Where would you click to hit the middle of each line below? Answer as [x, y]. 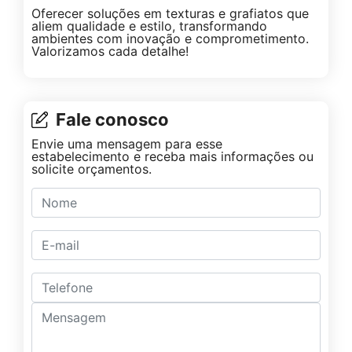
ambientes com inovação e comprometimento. [170, 39]
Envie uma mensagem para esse [127, 144]
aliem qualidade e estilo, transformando [149, 26]
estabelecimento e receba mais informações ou [172, 157]
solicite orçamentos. [92, 169]
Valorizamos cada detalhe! [110, 51]
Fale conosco [112, 120]
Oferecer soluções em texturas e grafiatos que [170, 14]
